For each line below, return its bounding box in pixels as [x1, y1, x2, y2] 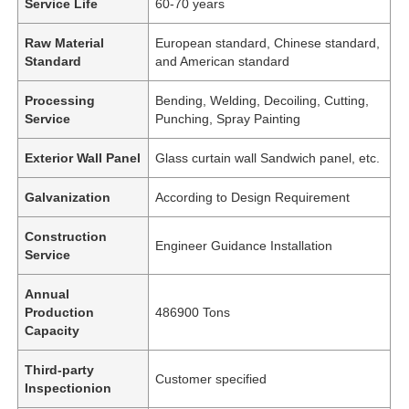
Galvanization [25, 189, 111, 204]
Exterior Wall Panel [25, 150, 142, 165]
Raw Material [25, 35, 105, 50]
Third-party [25, 362, 95, 377]
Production [25, 304, 95, 320]
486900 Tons [155, 304, 231, 320]
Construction [25, 228, 108, 244]
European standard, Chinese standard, [155, 35, 381, 50]
